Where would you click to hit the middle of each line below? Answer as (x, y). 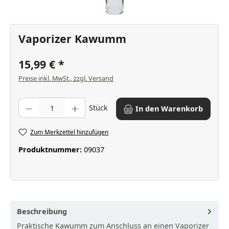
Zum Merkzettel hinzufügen (70, 132)
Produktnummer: (51, 150)
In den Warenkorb (169, 109)
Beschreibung (42, 211)
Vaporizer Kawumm (72, 39)
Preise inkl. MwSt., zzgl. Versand (66, 78)
